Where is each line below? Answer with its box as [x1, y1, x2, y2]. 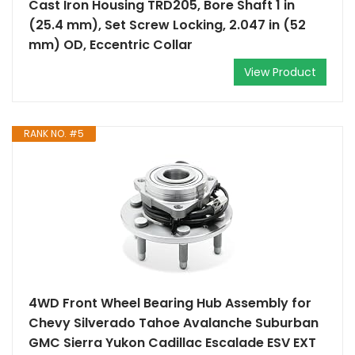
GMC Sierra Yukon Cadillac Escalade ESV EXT [29, 334, 316, 352]
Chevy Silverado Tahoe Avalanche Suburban [29, 314, 319, 332]
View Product [244, 64, 316, 80]
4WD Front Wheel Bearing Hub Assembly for [29, 294, 311, 312]
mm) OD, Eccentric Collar [29, 36, 193, 54]
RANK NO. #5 [24, 127, 84, 140]
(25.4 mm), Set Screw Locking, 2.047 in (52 [29, 16, 306, 34]
